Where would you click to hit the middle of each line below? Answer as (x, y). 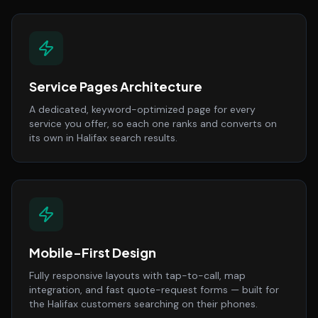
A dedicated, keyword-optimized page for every (142, 109)
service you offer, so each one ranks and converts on (153, 124)
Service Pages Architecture (116, 86)
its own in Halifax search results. (103, 138)
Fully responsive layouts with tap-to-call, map (137, 275)
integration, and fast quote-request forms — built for (154, 290)
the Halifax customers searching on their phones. (143, 304)
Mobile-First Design (93, 252)
